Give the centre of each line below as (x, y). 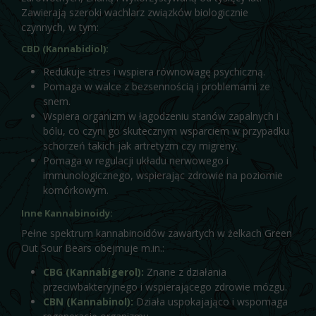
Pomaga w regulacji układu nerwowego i (135, 160)
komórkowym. (75, 190)
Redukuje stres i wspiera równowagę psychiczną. (154, 72)
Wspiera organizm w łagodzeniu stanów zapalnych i (160, 116)
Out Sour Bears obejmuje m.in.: (93, 248)
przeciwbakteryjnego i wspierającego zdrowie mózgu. (165, 286)
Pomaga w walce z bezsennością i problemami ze (156, 86)
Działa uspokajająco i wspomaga (210, 301)
